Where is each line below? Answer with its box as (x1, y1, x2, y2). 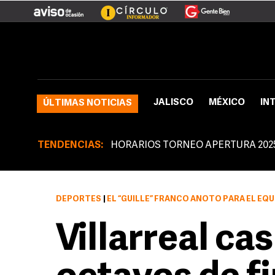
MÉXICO (209, 98, 245, 107)
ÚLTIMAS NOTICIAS (43, 99, 132, 108)
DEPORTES (56, 195, 101, 203)
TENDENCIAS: (37, 141, 103, 150)
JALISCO (153, 98, 193, 107)
